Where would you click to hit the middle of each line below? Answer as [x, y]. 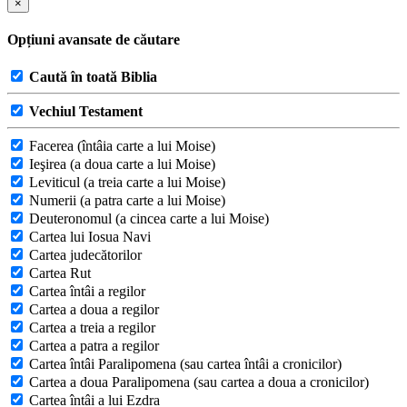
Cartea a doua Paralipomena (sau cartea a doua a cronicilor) [197, 382]
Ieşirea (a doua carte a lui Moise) [120, 164]
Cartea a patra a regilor [92, 346]
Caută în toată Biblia [93, 77]
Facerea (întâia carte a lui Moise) [120, 146]
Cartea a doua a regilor [92, 310]
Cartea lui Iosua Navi [88, 237]
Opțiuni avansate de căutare [94, 39]
